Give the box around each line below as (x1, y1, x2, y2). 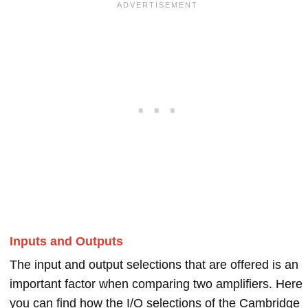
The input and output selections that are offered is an (10, 258, 298, 272)
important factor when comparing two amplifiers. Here (10, 277, 302, 291)
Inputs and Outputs (10, 234, 123, 248)
